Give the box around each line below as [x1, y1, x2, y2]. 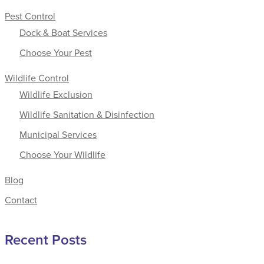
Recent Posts [5, 229, 87, 250]
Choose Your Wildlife [19, 147, 105, 161]
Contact [5, 193, 37, 206]
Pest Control [5, 9, 55, 22]
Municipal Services [19, 127, 97, 141]
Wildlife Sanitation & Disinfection [19, 107, 154, 121]
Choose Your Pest [19, 45, 92, 59]
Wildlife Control [5, 71, 69, 84]
